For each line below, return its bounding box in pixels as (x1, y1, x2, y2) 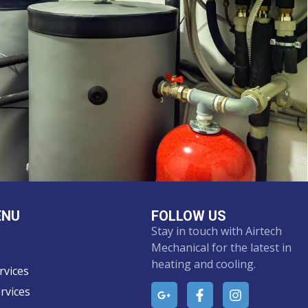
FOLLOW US (151, 208, 226, 225)
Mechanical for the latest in (151, 240, 291, 256)
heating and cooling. (151, 256, 256, 272)
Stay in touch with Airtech (151, 223, 282, 239)
